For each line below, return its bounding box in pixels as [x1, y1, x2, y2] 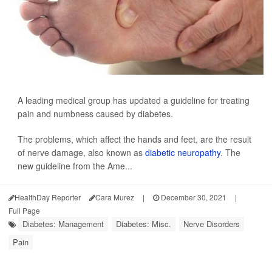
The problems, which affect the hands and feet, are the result [18, 133, 251, 145]
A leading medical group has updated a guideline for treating [18, 94, 250, 106]
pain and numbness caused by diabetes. [18, 107, 173, 120]
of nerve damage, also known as [18, 146, 145, 158]
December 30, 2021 [159, 192, 226, 202]
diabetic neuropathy [145, 146, 220, 158]
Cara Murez [95, 192, 134, 202]
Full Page [8, 205, 40, 216]
